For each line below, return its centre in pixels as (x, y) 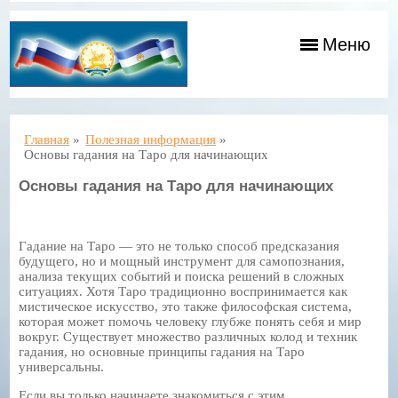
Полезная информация (151, 139)
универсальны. (62, 366)
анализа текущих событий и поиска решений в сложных (182, 276)
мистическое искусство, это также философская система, (186, 306)
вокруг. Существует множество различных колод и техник (188, 336)
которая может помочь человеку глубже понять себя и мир (191, 321)
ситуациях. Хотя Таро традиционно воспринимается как (183, 291)
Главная (47, 139)
